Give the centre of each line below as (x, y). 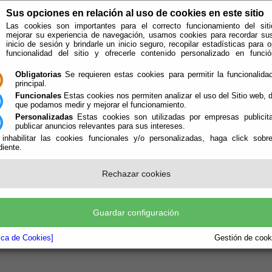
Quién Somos (62, 128)
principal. (31, 83)
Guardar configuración (136, 212)
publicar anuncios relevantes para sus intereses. (100, 126)
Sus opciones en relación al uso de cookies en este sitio (135, 13)
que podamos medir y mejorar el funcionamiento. (101, 105)
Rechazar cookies (136, 174)
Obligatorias (38, 74)
